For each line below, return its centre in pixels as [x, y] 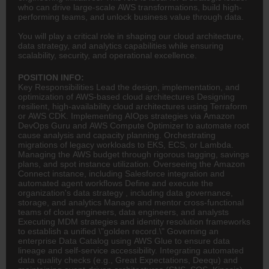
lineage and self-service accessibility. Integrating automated [131, 250]
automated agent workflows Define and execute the [116, 183]
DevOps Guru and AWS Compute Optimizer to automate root [134, 125]
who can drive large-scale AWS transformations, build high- [130, 7]
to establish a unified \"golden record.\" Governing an [118, 231]
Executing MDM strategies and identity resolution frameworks [134, 221]
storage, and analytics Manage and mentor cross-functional [131, 202]
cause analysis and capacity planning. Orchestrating [117, 135]
